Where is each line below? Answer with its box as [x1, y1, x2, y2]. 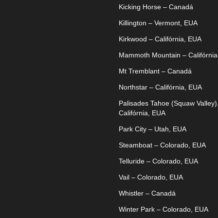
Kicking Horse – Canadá [119, 2, 193, 11]
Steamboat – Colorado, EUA [119, 141, 206, 149]
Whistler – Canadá [119, 189, 176, 197]
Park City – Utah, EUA [119, 125, 186, 133]
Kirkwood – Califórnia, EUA [119, 35, 201, 43]
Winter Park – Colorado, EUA [119, 205, 208, 213]
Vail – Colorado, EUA [119, 173, 183, 181]
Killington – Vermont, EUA [119, 18, 198, 27]
